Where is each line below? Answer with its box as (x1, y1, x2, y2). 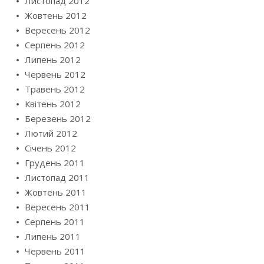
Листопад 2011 (25, 171, 90, 183)
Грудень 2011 (25, 156, 85, 169)
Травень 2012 (25, 82, 85, 95)
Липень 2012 (25, 53, 81, 65)
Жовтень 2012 (25, 9, 87, 21)
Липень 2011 (25, 230, 81, 242)
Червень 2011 (25, 245, 85, 257)
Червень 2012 (25, 68, 85, 80)
